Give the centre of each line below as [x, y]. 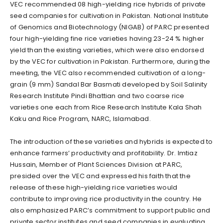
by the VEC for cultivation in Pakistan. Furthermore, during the [110, 62]
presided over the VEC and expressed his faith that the [100, 176]
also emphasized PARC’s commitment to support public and [110, 211]
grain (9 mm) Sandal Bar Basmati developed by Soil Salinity [109, 85]
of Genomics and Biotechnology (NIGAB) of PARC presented [110, 27]
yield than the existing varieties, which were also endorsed [107, 50]
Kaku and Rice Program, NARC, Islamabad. [80, 119]
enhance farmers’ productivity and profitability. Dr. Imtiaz [104, 153]
